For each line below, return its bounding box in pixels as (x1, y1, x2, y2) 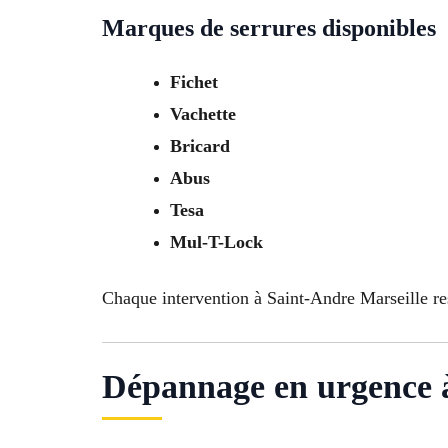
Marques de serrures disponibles (102, 14, 436, 41)
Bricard (170, 135, 230, 156)
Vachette (170, 103, 236, 124)
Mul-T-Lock (170, 231, 263, 252)
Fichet (170, 71, 218, 92)
